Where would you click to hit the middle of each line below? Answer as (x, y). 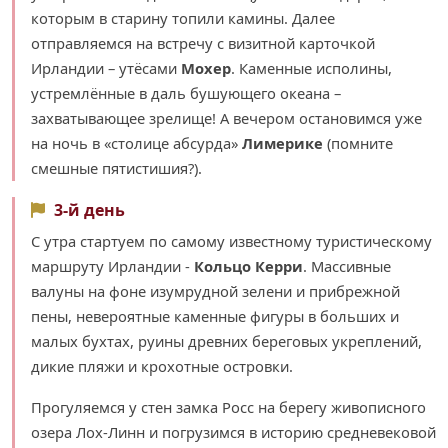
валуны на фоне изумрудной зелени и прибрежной (215, 290)
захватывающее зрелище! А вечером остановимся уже (226, 117)
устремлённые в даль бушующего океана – (186, 92)
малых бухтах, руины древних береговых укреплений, (226, 340)
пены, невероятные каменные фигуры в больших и (215, 315)
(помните (358, 142)
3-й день (87, 209)
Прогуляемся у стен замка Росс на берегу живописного (228, 406)
